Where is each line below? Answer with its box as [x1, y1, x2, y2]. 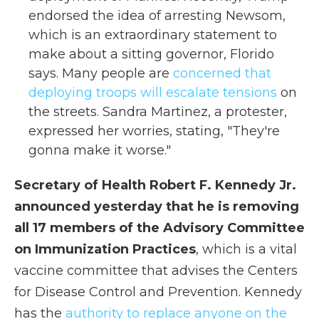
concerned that [173, 66, 271, 81]
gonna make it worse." [28, 142, 171, 158]
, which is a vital [196, 241, 297, 257]
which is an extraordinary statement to [28, 27, 277, 43]
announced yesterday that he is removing [14, 199, 299, 214]
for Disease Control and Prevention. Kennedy [14, 284, 302, 300]
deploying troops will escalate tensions [28, 85, 277, 100]
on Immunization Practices [14, 241, 196, 257]
